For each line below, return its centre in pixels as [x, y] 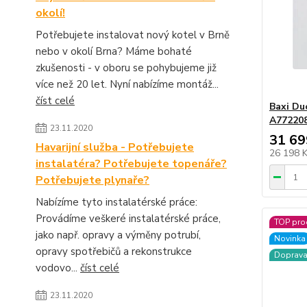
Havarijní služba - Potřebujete [115, 147]
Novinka [290, 238]
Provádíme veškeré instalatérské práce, [128, 219]
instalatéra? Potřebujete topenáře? [131, 164]
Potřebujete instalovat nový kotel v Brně [133, 35]
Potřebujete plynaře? [93, 180]
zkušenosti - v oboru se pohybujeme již [126, 68]
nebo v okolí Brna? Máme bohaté [114, 51]
